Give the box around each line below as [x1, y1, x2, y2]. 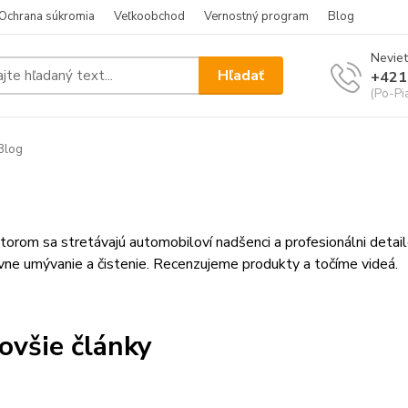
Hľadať [218, 65, 265, 86]
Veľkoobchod [114, 8, 185, 25]
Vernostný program [204, 8, 309, 25]
